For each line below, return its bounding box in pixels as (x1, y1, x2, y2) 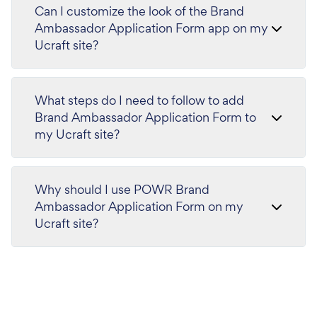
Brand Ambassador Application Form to (35, 109, 256, 125)
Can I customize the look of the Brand (35, 3, 244, 19)
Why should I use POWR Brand (35, 181, 209, 197)
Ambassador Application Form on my (35, 198, 243, 214)
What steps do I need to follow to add (35, 92, 244, 108)
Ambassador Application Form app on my (35, 20, 268, 36)
